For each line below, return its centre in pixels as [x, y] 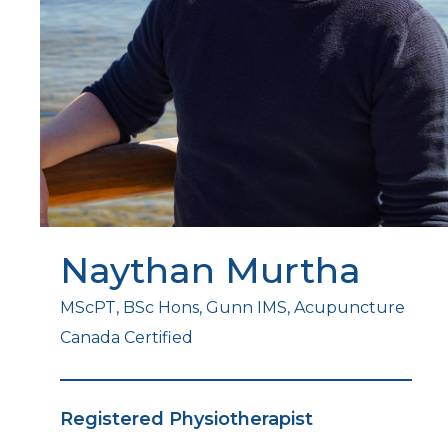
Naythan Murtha [210, 270]
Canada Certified [126, 338]
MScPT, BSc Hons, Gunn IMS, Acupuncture [232, 308]
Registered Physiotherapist [186, 419]
